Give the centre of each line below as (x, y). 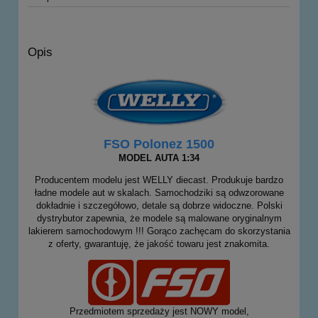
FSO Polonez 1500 (159, 144)
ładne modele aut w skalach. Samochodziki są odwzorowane (159, 193)
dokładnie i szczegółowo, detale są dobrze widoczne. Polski (159, 206)
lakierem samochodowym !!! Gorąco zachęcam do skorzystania (159, 231)
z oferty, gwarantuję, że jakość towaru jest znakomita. (159, 244)
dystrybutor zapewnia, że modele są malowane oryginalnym (159, 219)
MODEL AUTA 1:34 (159, 158)
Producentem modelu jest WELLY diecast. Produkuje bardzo (159, 180)
